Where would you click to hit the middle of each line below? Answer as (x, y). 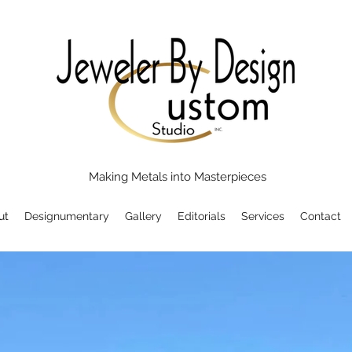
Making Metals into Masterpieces (177, 177)
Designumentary (67, 216)
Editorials (202, 216)
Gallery (143, 216)
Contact (321, 216)
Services (263, 216)
